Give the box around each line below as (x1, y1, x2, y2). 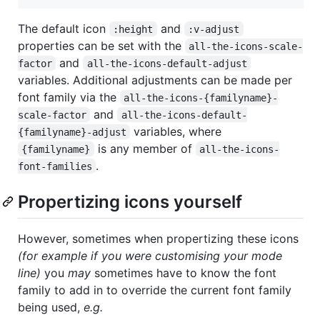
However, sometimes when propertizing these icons (18, 231, 299, 246)
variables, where (130, 124, 222, 139)
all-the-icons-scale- (189, 40, 304, 52)
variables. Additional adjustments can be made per (18, 72, 292, 87)
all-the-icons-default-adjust (86, 57, 247, 69)
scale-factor (18, 109, 86, 121)
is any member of (94, 141, 196, 156)
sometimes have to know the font (91, 265, 276, 280)
